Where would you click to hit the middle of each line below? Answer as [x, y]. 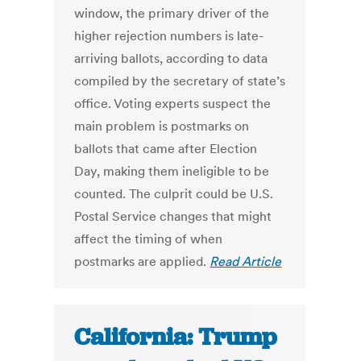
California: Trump [176, 337]
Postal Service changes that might [173, 216]
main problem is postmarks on [162, 126]
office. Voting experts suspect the [173, 104]
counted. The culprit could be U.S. [174, 194]
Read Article [246, 261]
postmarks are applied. [142, 261]
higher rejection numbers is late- [169, 36]
